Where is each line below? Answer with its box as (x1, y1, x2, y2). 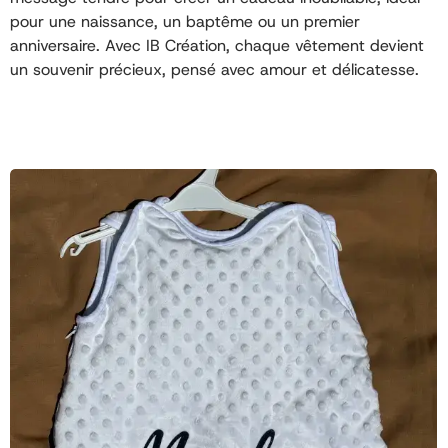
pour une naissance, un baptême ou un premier (10, 11, 360, 33)
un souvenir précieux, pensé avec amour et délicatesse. (10, 59, 419, 81)
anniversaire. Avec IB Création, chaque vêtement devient (10, 35, 424, 57)
